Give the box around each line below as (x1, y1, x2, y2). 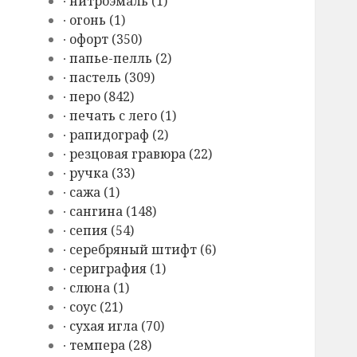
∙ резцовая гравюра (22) (63, 145, 213, 163)
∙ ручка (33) (63, 164, 135, 182)
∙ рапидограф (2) (63, 126, 169, 144)
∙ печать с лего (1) (63, 107, 177, 125)
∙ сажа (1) (63, 183, 120, 202)
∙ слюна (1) (63, 279, 130, 297)
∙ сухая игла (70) (63, 317, 165, 335)
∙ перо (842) (63, 88, 135, 106)
